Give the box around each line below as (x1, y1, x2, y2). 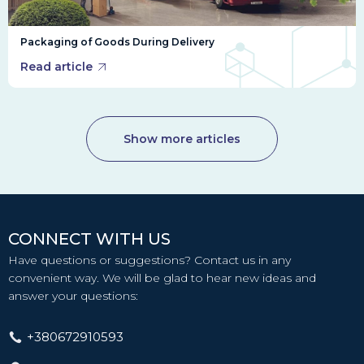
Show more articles (123, 132, 240, 147)
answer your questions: (8, 288, 138, 304)
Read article (20, 59, 93, 75)
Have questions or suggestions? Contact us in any (8, 253, 291, 268)
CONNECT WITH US (8, 229, 171, 249)
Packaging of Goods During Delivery (20, 36, 214, 49)
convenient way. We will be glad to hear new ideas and (8, 271, 316, 286)
